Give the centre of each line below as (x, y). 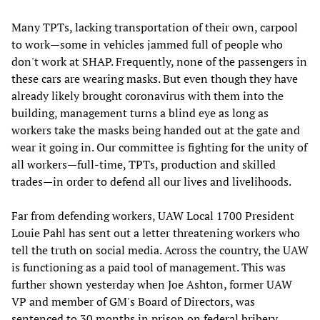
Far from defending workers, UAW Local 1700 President (153, 216)
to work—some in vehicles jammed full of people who (147, 45)
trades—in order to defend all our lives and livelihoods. (151, 182)
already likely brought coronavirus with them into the (147, 96)
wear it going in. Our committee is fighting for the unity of (159, 147)
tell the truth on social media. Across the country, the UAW (160, 250)
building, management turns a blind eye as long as (140, 113)
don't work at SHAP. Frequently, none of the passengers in (159, 62)
